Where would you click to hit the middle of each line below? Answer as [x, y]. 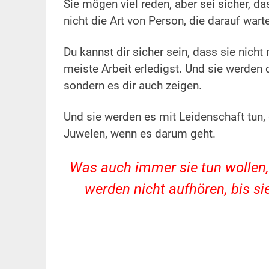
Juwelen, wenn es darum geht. [139, 134]
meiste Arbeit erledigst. [124, 69]
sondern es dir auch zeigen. [132, 86]
